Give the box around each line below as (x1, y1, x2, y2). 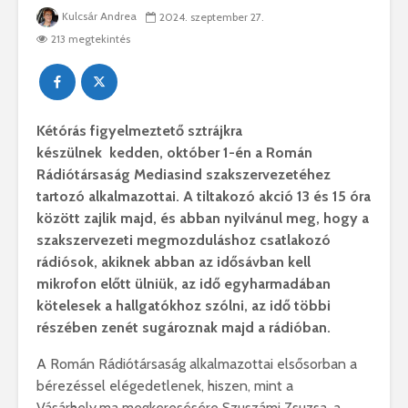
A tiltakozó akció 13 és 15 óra (183, 188, 371, 205)
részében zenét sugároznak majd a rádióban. (36, 319, 331, 336)
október (167, 144, 223, 161)
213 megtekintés (51, 32, 130, 46)
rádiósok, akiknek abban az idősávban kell (36, 253, 311, 270)
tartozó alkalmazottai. (36, 188, 183, 205)
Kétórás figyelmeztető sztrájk (36, 122, 230, 139)
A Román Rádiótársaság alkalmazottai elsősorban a (36, 355, 357, 372)
